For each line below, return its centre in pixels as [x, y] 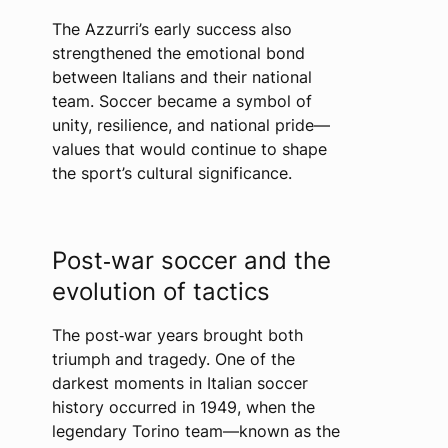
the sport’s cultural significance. [171, 173]
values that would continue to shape [189, 149]
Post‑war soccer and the [191, 260]
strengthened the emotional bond [178, 53]
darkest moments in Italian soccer [179, 383]
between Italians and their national [181, 77]
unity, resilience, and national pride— [190, 125]
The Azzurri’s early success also [171, 29]
